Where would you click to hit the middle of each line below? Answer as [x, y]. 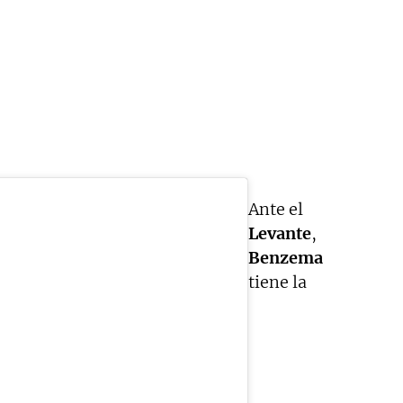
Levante [280, 234]
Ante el [276, 210]
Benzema [286, 258]
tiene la [278, 282]
